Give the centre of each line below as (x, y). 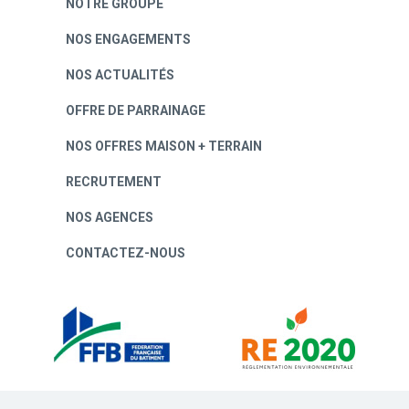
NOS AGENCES (109, 218)
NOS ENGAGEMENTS (128, 40)
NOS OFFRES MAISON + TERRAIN (163, 147)
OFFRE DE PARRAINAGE (135, 111)
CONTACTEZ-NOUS (125, 253)
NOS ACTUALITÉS (120, 75)
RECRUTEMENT (113, 182)
